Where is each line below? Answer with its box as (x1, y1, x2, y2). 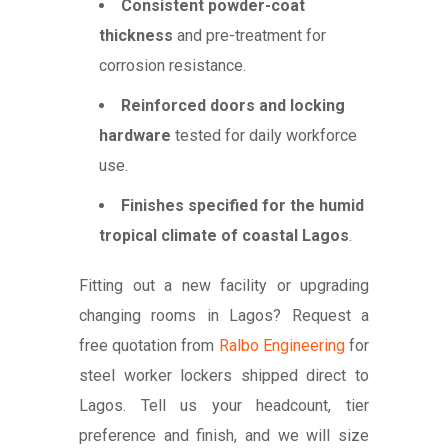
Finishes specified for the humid (121, 196, 364, 216)
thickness (99, 26, 173, 46)
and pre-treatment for (173, 26, 326, 46)
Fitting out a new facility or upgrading (79, 276, 369, 296)
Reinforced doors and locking (121, 96, 345, 116)
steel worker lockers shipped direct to (79, 366, 369, 386)
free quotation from (79, 336, 219, 356)
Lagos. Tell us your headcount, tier (79, 396, 369, 416)
